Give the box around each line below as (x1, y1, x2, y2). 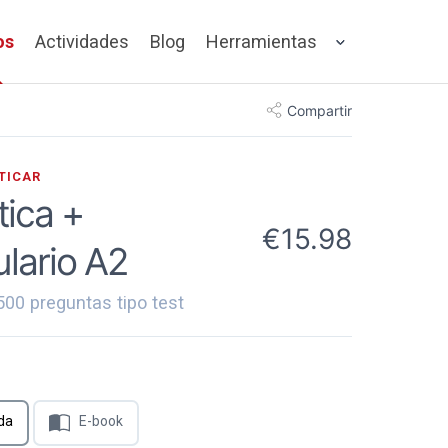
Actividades (35, 31, 129, 52)
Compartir (287, 101, 352, 119)
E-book (69, 412, 123, 429)
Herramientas (206, 31, 317, 52)
